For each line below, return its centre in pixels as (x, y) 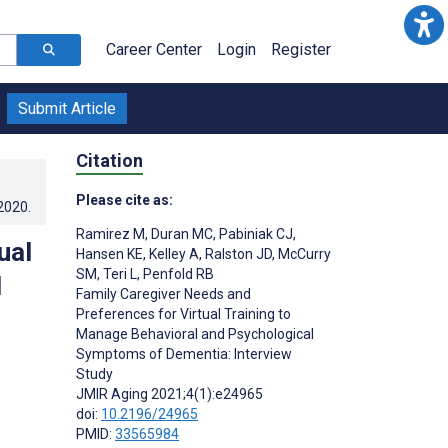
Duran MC (180, 233)
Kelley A (172, 253)
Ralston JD (237, 253)
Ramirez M (110, 233)
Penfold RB (177, 273)
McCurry (303, 253)
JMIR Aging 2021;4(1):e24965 (169, 393)
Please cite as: (124, 199)
